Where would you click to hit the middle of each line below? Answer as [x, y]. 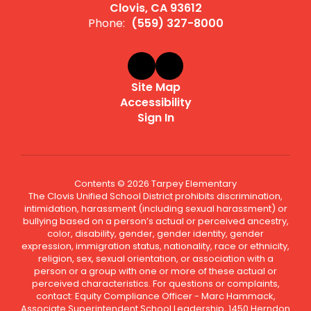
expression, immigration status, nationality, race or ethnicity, [155, 246]
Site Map [155, 87]
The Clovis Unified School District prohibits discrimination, [155, 196]
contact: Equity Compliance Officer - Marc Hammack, [155, 296]
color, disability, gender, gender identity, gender [155, 234]
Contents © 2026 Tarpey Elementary [155, 184]
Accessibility [155, 102]
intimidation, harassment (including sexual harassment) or [155, 209]
